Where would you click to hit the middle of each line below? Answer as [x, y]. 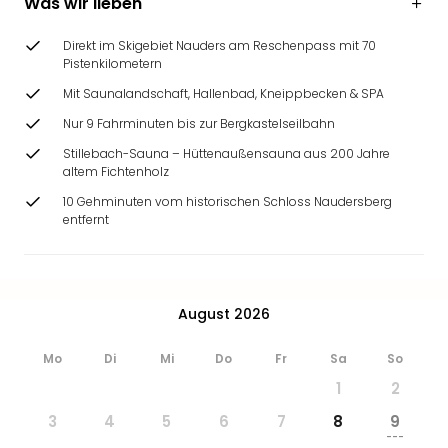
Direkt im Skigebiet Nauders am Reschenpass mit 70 [219, 45]
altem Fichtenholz [116, 171]
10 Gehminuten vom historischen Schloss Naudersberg [227, 201]
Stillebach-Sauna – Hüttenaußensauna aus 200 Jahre [226, 153]
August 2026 [224, 313]
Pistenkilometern [112, 63]
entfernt [86, 219]
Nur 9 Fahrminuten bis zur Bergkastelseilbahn [199, 123]
